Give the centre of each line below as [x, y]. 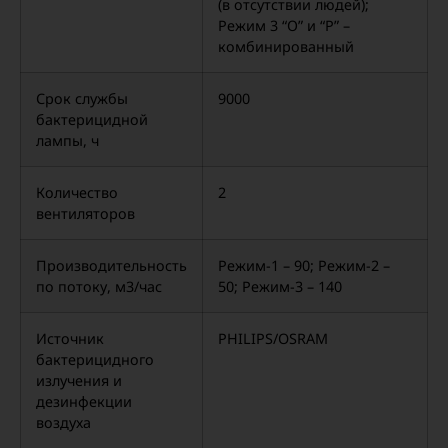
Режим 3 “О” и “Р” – [284, 25]
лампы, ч [67, 140]
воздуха [63, 422]
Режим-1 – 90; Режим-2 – [304, 265]
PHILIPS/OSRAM [273, 338]
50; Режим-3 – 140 [280, 286]
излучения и [79, 380]
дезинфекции [84, 401]
